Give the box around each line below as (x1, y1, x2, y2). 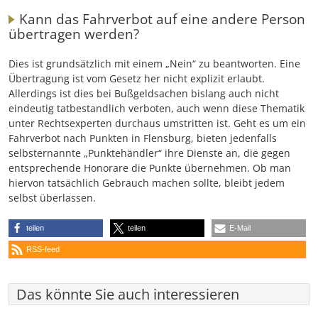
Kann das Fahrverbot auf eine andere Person (18, 9, 305, 28)
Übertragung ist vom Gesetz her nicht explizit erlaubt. (9, 71, 265, 85)
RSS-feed (26, 244, 60, 253)
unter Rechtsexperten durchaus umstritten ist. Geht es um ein (9, 116, 306, 130)
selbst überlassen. (9, 190, 96, 204)
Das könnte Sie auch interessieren (16, 284, 239, 304)
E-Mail (229, 223, 251, 232)
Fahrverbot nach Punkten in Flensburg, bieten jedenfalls (9, 131, 277, 145)
